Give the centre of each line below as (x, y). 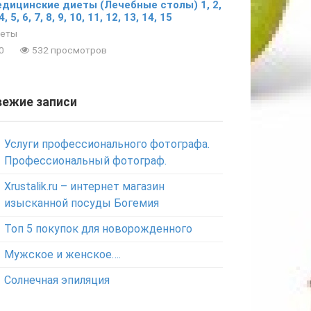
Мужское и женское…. (62, 254)
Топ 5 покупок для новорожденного (98, 228)
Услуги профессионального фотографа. (107, 144)
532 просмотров (68, 50)
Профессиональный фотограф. (85, 160)
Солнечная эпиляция (57, 280)
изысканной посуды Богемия (82, 203)
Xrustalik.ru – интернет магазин (84, 186)
